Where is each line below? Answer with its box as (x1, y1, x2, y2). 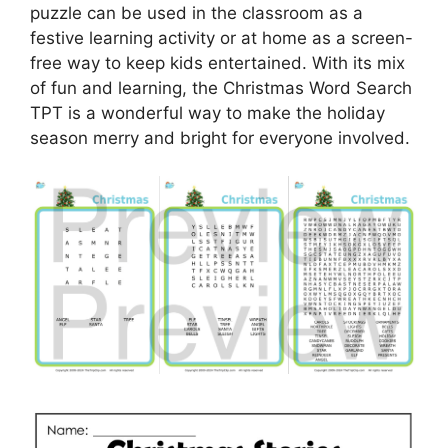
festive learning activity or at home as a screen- (30, 27, 413, 48)
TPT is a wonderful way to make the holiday (30, 102, 385, 123)
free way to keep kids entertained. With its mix (30, 52, 405, 73)
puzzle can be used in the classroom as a (30, 2, 363, 23)
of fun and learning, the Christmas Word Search (30, 77, 412, 98)
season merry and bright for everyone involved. (30, 127, 410, 148)
